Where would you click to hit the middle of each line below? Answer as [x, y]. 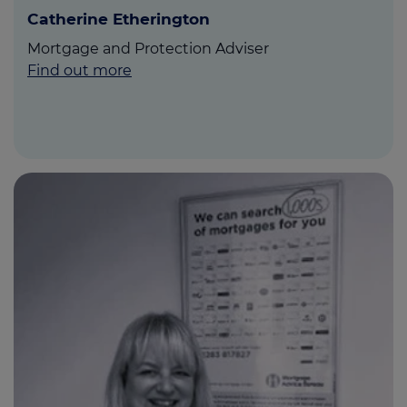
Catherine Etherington [119, 19]
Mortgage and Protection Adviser [148, 49]
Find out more [79, 71]
